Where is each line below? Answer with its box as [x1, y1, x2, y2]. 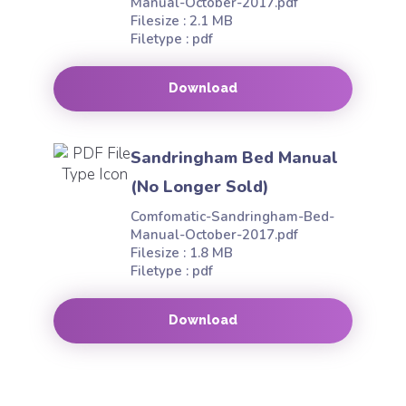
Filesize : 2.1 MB [130, 12, 233, 30]
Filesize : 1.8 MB [130, 244, 233, 262]
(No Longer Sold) [130, 176, 269, 198]
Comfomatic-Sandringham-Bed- [130, 208, 334, 226]
